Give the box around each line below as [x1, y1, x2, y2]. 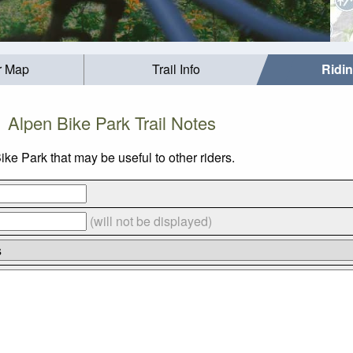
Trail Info [151, 60, 200, 79]
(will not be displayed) [89, 211, 212, 230]
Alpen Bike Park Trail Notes [8, 110, 216, 135]
